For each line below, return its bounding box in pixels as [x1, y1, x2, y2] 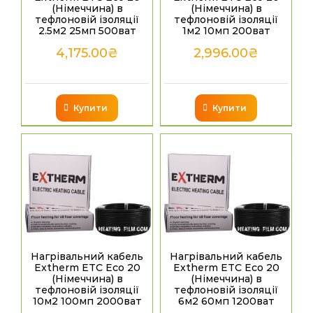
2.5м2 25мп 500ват [38, 24, 136, 37]
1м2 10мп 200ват [182, 24, 270, 37]
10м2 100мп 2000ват [32, 295, 142, 308]
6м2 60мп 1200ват [177, 295, 275, 308]
